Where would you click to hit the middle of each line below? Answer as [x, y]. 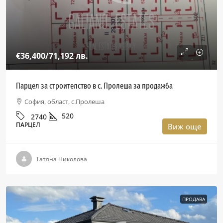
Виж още [185, 126]
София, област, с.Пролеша [64, 102]
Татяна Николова [61, 159]
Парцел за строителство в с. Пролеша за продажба [94, 86]
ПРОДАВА [194, 199]
